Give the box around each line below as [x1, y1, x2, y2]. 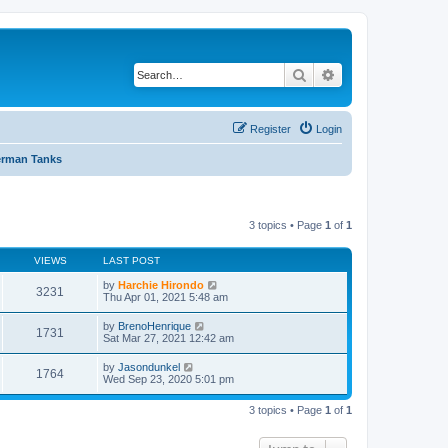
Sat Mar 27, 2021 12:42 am [103, 331, 234, 344]
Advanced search [336, 65, 441, 83]
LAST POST [103, 254, 160, 266]
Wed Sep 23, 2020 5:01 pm [103, 372, 234, 385]
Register [250, 122, 291, 135]
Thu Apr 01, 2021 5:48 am [103, 290, 228, 303]
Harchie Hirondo [118, 278, 204, 291]
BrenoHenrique [118, 319, 191, 332]
